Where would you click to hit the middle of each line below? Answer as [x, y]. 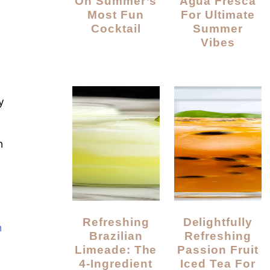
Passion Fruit [218, 250]
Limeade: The [116, 250]
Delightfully [187, 222]
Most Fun [116, 15]
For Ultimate [218, 15]
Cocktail [116, 29]
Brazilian [116, 236]
